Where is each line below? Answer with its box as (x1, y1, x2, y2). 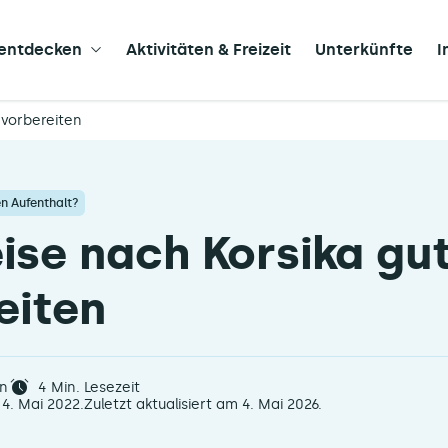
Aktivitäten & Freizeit (126, 40, 291, 59)
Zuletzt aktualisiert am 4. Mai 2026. (83, 396, 322, 413)
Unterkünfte (315, 40, 413, 59)
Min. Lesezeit (46, 379, 140, 396)
